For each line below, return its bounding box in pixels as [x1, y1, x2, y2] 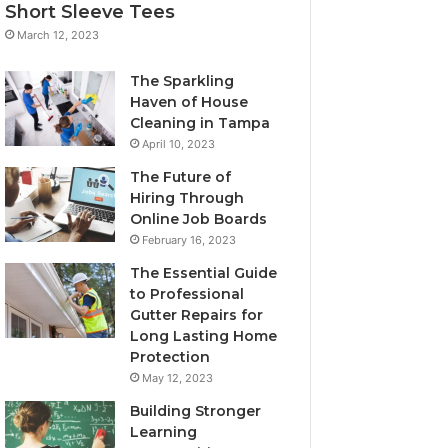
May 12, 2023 [142, 370, 214, 385]
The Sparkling [130, 71, 235, 90]
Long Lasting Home [130, 326, 278, 345]
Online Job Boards [130, 209, 268, 228]
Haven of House [130, 92, 249, 111]
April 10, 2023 [142, 136, 216, 151]
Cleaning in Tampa [130, 113, 271, 132]
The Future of [130, 167, 232, 186]
